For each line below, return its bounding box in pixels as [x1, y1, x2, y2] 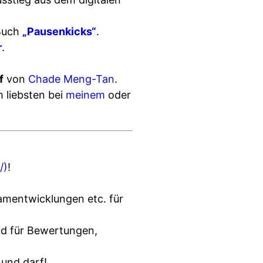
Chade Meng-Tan [28, 73, 114, 85]
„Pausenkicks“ [22, 25, 96, 38]
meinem [66, 89, 105, 101]
